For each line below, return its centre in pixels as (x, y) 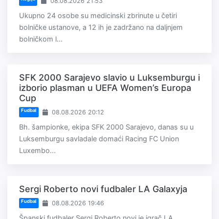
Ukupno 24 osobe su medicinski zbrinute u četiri (98, 15)
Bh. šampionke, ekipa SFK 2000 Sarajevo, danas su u (106, 127)
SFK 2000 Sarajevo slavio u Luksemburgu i (109, 77)
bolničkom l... (41, 39)
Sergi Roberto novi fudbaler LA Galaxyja (103, 189)
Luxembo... (37, 150)
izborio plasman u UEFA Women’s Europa (105, 88)
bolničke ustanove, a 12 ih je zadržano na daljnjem (101, 27)
